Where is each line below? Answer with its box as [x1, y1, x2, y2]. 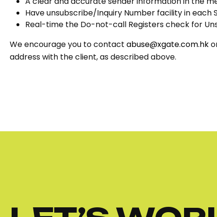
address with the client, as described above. [10, 51, 176, 62]
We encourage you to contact [10, 39, 126, 50]
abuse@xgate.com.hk [126, 39, 209, 50]
